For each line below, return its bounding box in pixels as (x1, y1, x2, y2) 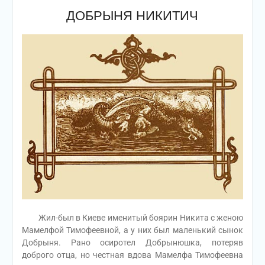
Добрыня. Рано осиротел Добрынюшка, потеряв (21, 238, 244, 248)
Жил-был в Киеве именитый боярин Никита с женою (21, 213, 244, 223)
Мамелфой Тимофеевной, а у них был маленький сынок (21, 225, 244, 235)
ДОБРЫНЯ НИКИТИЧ (66, 8, 199, 23)
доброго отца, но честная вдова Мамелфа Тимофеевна (21, 250, 244, 260)
